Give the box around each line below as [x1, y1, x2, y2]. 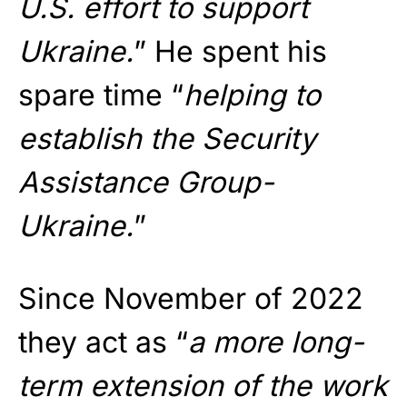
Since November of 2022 [18, 280, 363, 316]
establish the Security [18, 120, 316, 156]
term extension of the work [18, 367, 388, 403]
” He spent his [134, 33, 327, 69]
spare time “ [18, 76, 184, 113]
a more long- [188, 323, 364, 360]
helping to [184, 76, 321, 113]
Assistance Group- [18, 164, 274, 200]
